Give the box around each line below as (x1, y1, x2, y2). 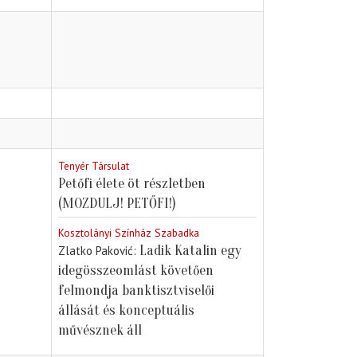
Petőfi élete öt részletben (58, 175, 206, 193)
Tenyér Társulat (58, 159, 129, 174)
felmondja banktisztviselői (58, 282, 214, 300)
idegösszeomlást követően (58, 262, 214, 280)
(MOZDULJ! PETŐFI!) (58, 195, 176, 213)
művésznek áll (58, 322, 142, 339)
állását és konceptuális (58, 302, 194, 320)
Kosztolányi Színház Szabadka (58, 226, 199, 241)
